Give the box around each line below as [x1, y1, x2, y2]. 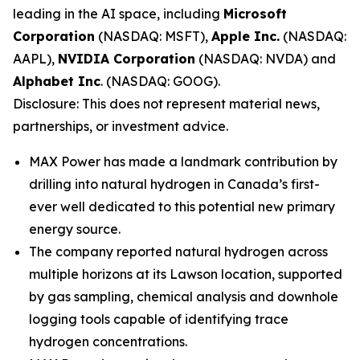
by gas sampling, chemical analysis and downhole [29, 288, 338, 305]
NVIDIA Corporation [58, 51, 195, 67]
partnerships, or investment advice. [13, 118, 228, 134]
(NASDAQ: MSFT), [95, 28, 211, 44]
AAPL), [13, 51, 58, 67]
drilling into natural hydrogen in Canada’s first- [29, 176, 320, 192]
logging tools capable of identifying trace [29, 311, 288, 327]
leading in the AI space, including [13, 6, 223, 22]
